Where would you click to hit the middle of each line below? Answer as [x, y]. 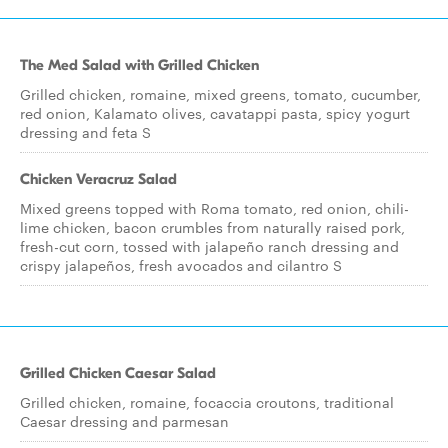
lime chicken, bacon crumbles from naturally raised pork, [212, 227]
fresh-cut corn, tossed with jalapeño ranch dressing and [209, 246]
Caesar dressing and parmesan [124, 421]
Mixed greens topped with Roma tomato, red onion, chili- [214, 208]
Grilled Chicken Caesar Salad [118, 373]
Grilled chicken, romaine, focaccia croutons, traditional [207, 402]
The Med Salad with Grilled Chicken [139, 65]
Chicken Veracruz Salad [98, 179]
